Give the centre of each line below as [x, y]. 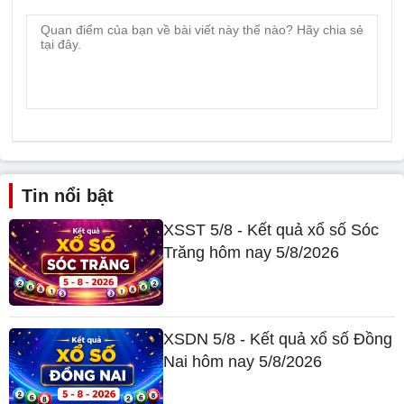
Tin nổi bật [68, 195]
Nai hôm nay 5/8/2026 [243, 362]
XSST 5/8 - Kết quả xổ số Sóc [271, 230]
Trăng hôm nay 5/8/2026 [252, 252]
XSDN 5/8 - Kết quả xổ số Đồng [278, 340]
